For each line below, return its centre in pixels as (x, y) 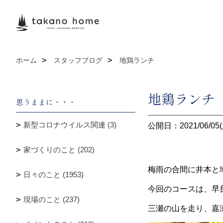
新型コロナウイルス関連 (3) (70, 125)
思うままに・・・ (46, 102)
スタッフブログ (78, 60)
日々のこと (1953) (54, 174)
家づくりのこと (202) (59, 150)
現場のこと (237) (52, 199)
